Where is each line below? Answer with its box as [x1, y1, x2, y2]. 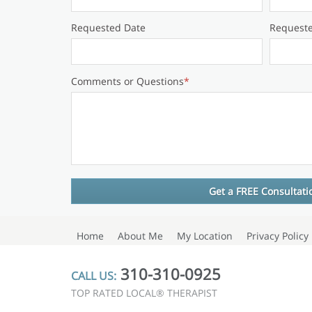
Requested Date [71, 21, 146, 35]
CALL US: [71, 267, 116, 283]
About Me [118, 228, 163, 242]
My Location [177, 228, 233, 242]
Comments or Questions [71, 74, 184, 88]
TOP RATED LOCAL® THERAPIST [71, 286, 217, 299]
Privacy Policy [247, 228, 309, 242]
